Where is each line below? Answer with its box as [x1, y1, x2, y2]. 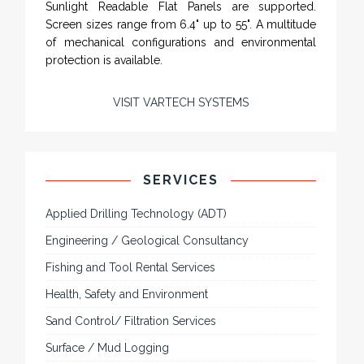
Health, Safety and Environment [45, 288, 209, 301]
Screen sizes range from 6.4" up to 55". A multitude [45, 18, 317, 32]
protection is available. [45, 54, 163, 67]
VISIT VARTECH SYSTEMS [113, 96, 249, 110]
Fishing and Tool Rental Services [45, 261, 216, 275]
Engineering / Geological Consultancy [45, 234, 249, 248]
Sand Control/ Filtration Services [45, 314, 217, 328]
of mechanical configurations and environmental [45, 36, 317, 50]
